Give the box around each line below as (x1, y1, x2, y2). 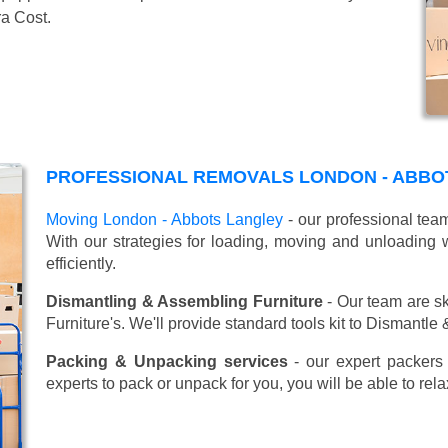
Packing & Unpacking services (46, 352, 288, 370)
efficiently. (46, 254, 116, 272)
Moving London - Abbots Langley (46, 210, 283, 228)
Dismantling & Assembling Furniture (46, 292, 323, 310)
